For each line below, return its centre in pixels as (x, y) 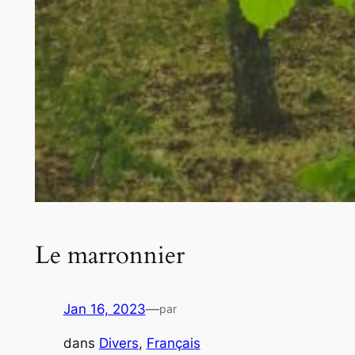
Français (173, 344)
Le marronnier (109, 255)
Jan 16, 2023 (104, 309)
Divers (118, 344)
